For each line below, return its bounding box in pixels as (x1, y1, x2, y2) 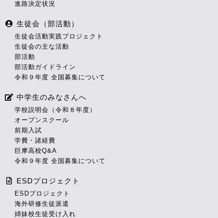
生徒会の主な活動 (15, 43, 69, 51)
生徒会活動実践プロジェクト (15, 33, 103, 40)
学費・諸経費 (15, 137, 55, 145)
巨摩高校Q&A (15, 147, 57, 155)
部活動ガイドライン (15, 63, 76, 71)
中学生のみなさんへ (14, 93, 87, 102)
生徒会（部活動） (14, 19, 79, 28)
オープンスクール (15, 116, 69, 124)
